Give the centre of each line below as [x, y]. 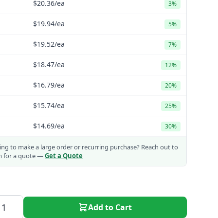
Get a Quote [64, 156]
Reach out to [159, 147]
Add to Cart [110, 207]
